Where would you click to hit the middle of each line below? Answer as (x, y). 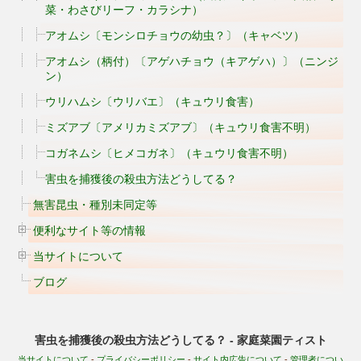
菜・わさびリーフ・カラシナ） (124, 10)
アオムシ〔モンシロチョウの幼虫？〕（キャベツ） (175, 35)
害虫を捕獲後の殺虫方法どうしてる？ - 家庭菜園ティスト (180, 340)
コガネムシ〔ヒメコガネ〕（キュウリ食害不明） (169, 153)
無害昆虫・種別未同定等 (95, 205)
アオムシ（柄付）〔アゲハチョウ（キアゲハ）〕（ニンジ (192, 61)
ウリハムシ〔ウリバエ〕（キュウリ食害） (152, 102)
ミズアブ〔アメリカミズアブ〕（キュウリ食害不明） (180, 127)
